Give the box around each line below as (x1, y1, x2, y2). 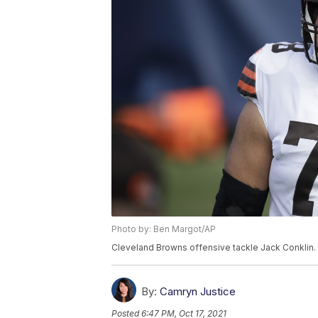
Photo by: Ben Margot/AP (111, 224, 216, 235)
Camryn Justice (160, 285, 236, 299)
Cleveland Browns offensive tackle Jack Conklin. (111, 242, 316, 253)
